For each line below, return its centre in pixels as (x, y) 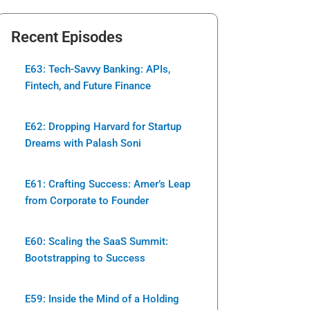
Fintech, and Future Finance (88, 85)
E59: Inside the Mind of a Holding (102, 299)
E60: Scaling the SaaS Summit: (97, 241)
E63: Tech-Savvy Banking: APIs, (98, 69)
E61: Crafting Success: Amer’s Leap (108, 184)
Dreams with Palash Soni (83, 143)
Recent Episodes (67, 37)
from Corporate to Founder (87, 200)
